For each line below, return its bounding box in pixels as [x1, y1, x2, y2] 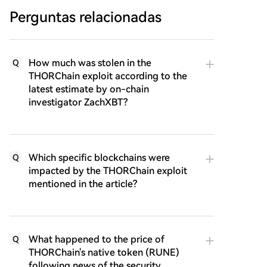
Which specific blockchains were [29, 152, 170, 163]
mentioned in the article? [29, 178, 137, 190]
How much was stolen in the [29, 57, 151, 69]
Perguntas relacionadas [10, 9, 162, 26]
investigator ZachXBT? [29, 97, 128, 108]
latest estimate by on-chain [29, 83, 149, 95]
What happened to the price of [29, 234, 164, 245]
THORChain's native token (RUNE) [29, 247, 179, 258]
